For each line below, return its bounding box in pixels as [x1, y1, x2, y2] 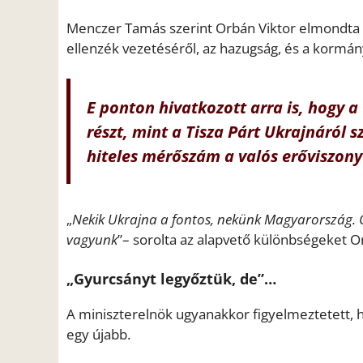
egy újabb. [66, 324, 130, 344]
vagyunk [66, 230, 117, 250]
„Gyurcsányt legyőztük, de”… [66, 268, 276, 288]
